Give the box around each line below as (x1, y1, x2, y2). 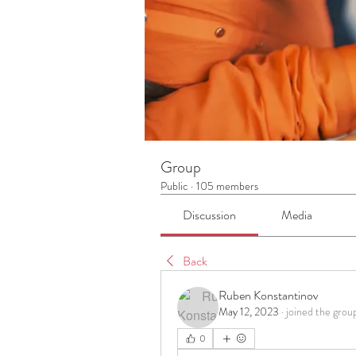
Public (161, 178, 188, 194)
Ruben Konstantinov (219, 286, 319, 304)
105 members (196, 178, 258, 194)
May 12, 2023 (219, 304, 279, 319)
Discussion (183, 206, 237, 224)
